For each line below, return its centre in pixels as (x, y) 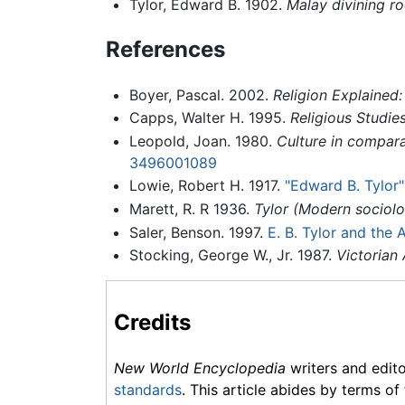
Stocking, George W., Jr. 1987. (232, 255)
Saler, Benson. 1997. (198, 232)
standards (148, 390)
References (165, 49)
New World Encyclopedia (200, 368)
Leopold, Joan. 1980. (202, 141)
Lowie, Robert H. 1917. (207, 186)
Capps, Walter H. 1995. (209, 118)
